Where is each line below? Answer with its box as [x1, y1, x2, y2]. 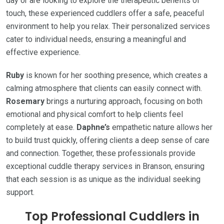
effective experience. [6, 47, 80, 57]
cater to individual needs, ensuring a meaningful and [6, 34, 186, 44]
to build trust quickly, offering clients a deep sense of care [6, 135, 209, 145]
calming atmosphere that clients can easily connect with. [6, 83, 202, 93]
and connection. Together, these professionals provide [6, 148, 195, 158]
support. [6, 187, 34, 197]
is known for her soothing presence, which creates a [24, 70, 207, 80]
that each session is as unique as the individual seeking [6, 174, 200, 184]
